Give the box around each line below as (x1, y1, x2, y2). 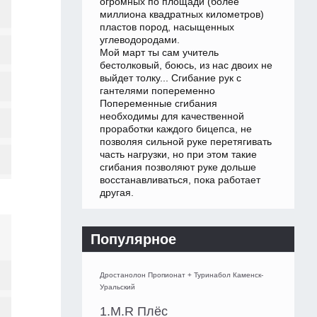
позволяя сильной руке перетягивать (100, 136, 272, 148)
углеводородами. (100, 34, 180, 46)
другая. (100, 187, 134, 199)
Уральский (100, 283, 135, 292)
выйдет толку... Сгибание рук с (100, 72, 241, 84)
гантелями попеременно (100, 85, 215, 97)
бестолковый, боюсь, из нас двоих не (100, 59, 272, 71)
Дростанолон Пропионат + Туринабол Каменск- (100, 271, 263, 279)
